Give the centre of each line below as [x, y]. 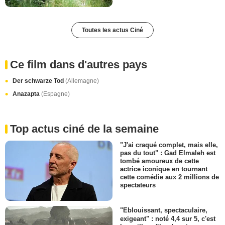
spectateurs [138, 185]
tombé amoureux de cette [159, 161]
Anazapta [27, 94]
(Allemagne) [82, 81]
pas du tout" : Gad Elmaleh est [168, 153]
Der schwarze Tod [39, 81]
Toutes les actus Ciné [113, 30]
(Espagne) [55, 94]
